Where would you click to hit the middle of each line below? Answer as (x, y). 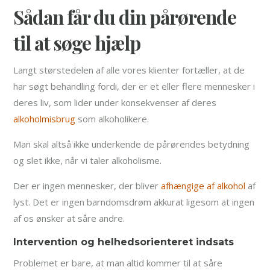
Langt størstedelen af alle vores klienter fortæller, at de (129, 70)
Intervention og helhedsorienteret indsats (124, 242)
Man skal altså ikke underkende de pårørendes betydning (132, 144)
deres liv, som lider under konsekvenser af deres (115, 103)
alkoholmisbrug (45, 119)
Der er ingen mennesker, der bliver (87, 186)
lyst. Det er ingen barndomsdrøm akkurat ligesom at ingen (134, 202)
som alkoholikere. (112, 119)
